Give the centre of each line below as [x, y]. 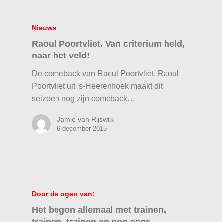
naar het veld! [61, 55]
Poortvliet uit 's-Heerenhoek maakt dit [97, 86]
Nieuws [44, 28]
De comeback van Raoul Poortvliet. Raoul [106, 73]
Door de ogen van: [63, 194]
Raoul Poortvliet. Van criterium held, [109, 43]
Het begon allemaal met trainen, [99, 210]
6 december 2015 [82, 128]
